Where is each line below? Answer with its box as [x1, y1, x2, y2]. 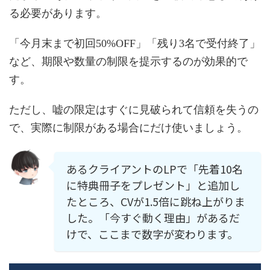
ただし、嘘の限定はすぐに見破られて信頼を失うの [9, 103, 259, 116]
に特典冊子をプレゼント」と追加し [66, 177, 240, 193]
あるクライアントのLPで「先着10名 [66, 160, 243, 177]
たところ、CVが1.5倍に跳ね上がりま [66, 193, 245, 209]
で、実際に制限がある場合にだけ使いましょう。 [9, 121, 248, 134]
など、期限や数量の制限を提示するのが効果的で [9, 55, 248, 67]
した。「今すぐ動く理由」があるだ [66, 209, 240, 225]
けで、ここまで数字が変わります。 [66, 225, 238, 242]
